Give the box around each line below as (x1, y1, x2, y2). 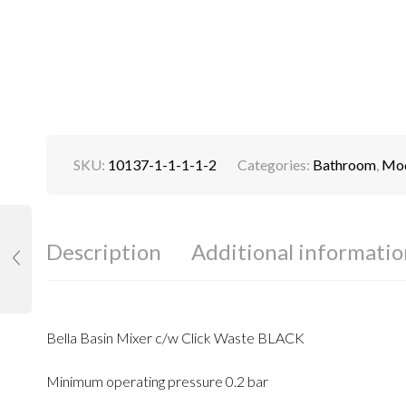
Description (45, 237, 161, 265)
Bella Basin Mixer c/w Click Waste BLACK (45, 328, 304, 346)
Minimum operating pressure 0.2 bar (45, 372, 268, 391)
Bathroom (312, 155, 376, 173)
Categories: (237, 155, 313, 173)
